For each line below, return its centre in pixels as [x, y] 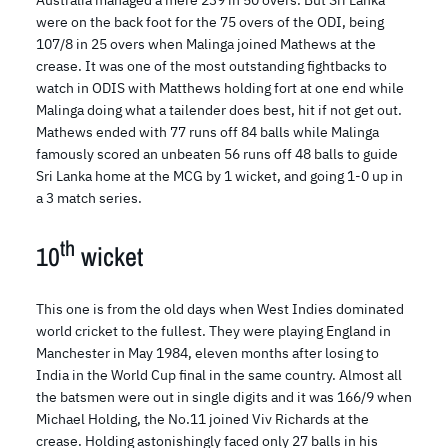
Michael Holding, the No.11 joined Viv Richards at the [202, 419]
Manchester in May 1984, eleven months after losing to [207, 353]
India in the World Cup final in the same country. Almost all [219, 375]
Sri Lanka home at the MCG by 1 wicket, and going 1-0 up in [219, 175]
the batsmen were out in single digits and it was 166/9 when [224, 397]
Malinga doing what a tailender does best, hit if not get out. [219, 109]
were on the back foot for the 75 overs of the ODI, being [210, 21]
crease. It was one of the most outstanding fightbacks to [211, 65]
